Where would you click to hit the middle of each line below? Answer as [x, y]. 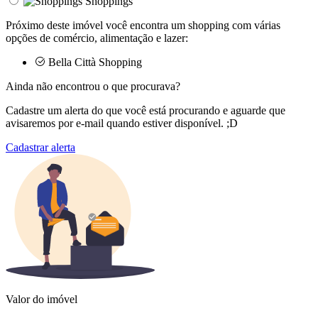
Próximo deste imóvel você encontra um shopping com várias [143, 25]
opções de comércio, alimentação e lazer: [97, 38]
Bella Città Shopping [94, 62]
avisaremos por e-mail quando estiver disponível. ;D [122, 123]
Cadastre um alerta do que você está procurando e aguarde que [146, 110]
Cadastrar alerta [40, 147]
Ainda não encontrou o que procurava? [93, 86]
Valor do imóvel [42, 299]
